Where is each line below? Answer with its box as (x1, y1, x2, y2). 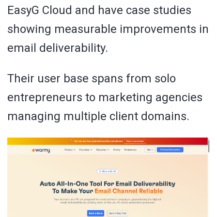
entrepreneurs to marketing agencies (7, 90, 202, 104)
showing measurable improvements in (7, 22, 209, 36)
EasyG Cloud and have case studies (7, 3, 191, 17)
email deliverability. (7, 41, 108, 55)
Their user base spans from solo (7, 71, 176, 85)
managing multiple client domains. (7, 109, 189, 123)
